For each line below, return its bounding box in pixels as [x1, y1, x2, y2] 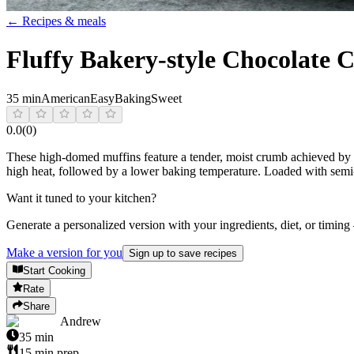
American [41, 91, 90, 105]
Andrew [60, 314, 101, 328]
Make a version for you [6, 245, 122, 259]
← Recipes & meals [6, 13, 106, 28]
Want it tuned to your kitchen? [6, 190, 156, 205]
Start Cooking [23, 265, 86, 277]
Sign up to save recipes [129, 247, 237, 259]
